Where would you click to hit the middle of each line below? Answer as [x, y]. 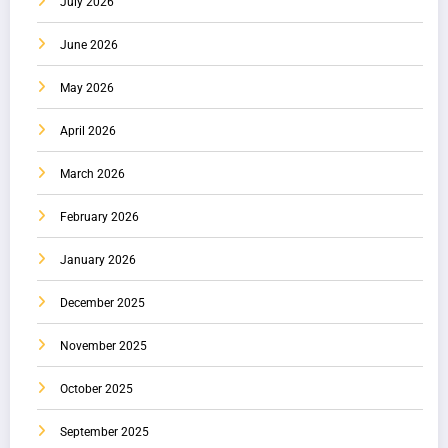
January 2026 [98, 260]
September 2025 [104, 432]
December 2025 [102, 303]
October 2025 [96, 389]
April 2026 [88, 131]
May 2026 [87, 88]
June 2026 [89, 45]
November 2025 [103, 346]
